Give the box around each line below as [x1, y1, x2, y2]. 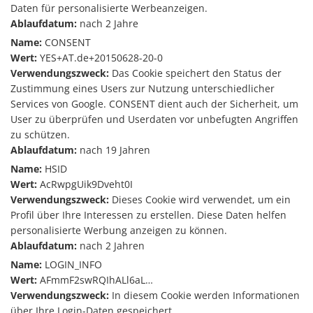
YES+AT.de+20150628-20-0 [37, 51, 163, 64]
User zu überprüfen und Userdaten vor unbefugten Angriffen [10, 112, 298, 126]
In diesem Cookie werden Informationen [109, 289, 300, 302]
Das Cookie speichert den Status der [109, 66, 282, 80]
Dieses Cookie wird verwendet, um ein [109, 193, 291, 206]
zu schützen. [10, 128, 70, 141]
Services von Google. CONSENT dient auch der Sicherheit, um [10, 97, 298, 110]
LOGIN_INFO [42, 258, 102, 271]
